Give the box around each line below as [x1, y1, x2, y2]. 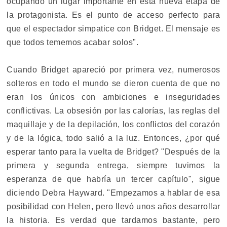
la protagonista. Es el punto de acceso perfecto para [7, 10, 220, 19]
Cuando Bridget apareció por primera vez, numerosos [7, 65, 220, 74]
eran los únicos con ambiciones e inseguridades [7, 92, 220, 101]
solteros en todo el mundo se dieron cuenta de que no [7, 79, 220, 88]
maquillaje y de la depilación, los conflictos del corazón [7, 120, 220, 129]
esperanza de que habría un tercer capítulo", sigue [7, 174, 220, 183]
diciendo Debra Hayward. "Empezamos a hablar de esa [7, 188, 220, 197]
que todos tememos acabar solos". [7, 37, 139, 47]
